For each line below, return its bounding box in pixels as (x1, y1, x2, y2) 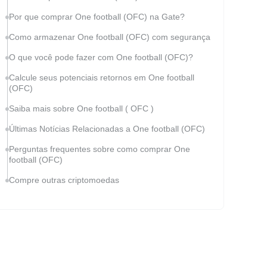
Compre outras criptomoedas (9, 175, 119, 185)
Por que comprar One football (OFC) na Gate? (9, 12, 185, 21)
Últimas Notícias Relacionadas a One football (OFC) (9, 124, 205, 133)
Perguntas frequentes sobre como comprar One (9, 144, 190, 154)
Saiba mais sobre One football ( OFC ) (9, 104, 154, 113)
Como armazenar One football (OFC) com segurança (9, 32, 210, 42)
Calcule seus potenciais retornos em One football (9, 73, 194, 82)
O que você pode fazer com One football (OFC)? (9, 52, 193, 62)
